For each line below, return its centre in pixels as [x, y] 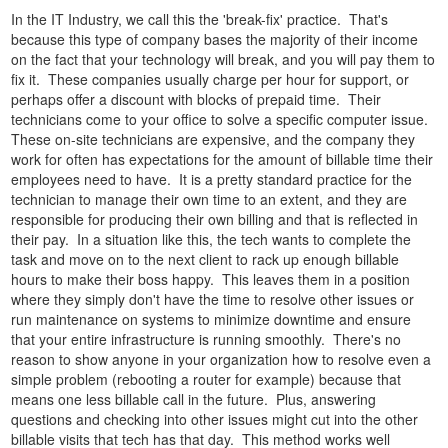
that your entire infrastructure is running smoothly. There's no [206, 339]
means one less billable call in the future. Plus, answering [194, 399]
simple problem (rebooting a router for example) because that [206, 379]
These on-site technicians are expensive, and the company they [213, 139]
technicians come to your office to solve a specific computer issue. [222, 119]
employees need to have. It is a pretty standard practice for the [212, 179]
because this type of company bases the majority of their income [215, 39]
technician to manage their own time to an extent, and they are [209, 199]
